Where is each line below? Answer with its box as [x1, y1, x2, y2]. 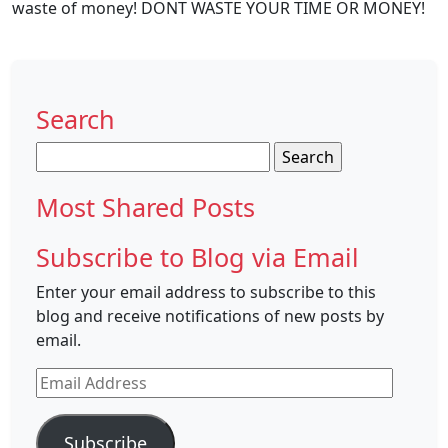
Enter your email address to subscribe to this [36, 281, 376, 304]
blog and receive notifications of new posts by [36, 305, 384, 328]
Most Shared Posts [36, 190, 255, 225]
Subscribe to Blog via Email [36, 240, 359, 275]
